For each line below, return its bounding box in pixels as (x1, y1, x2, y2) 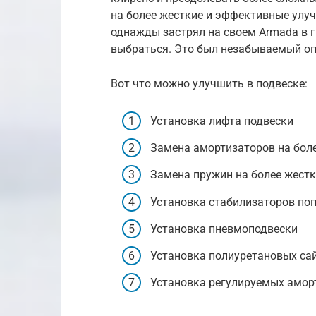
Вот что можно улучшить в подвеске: (111, 76, 308, 90)
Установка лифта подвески (150, 114, 293, 128)
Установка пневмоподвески (150, 221, 298, 236)
